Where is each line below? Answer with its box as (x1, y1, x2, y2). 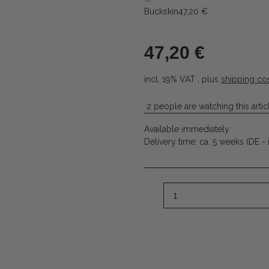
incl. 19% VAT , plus (144, 74, 221, 85)
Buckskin (144, 7, 178, 17)
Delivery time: (144, 137, 199, 147)
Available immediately (144, 124, 229, 134)
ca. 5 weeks (199, 137, 246, 147)
